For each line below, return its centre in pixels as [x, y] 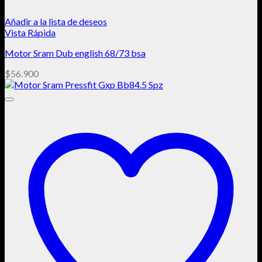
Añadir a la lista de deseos [56, 22]
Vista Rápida [30, 33]
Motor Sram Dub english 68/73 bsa [75, 53]
